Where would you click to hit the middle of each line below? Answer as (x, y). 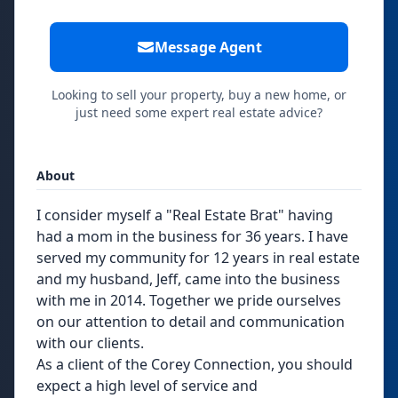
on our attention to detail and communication (191, 322)
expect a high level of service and (147, 386)
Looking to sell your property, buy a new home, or (199, 95)
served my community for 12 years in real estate (198, 258)
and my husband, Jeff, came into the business (188, 279)
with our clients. (90, 343)
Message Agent (208, 47)
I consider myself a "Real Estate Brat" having (185, 215)
